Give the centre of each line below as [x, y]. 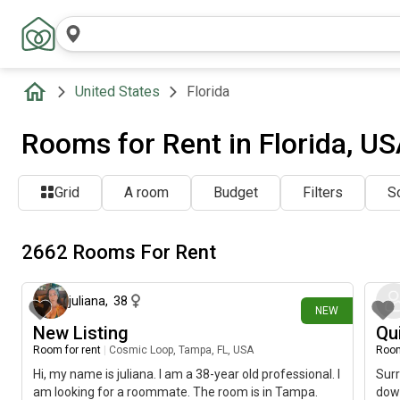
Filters [323, 192]
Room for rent [67, 350]
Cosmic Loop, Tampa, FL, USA [181, 350]
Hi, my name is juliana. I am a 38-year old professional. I [187, 374]
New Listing [81, 333]
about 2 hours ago [301, 259]
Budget [236, 192]
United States [117, 92]
